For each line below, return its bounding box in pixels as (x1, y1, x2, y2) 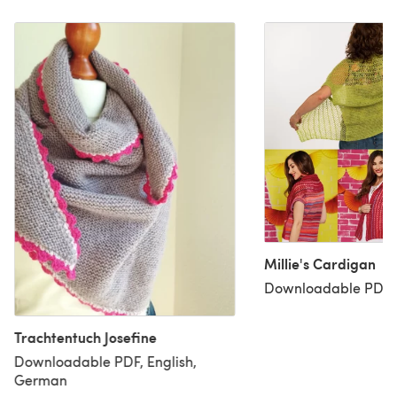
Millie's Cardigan (263, 253, 376, 275)
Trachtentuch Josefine (14, 326, 157, 347)
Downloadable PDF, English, (14, 351, 197, 370)
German (14, 370, 67, 389)
